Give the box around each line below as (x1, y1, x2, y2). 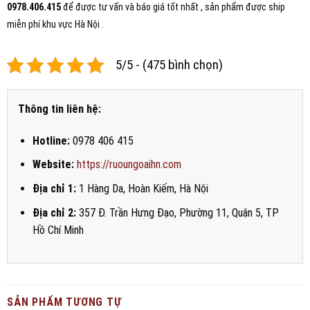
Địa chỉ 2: (32, 206, 76, 219)
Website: (32, 158, 74, 172)
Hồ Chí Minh (32, 223, 84, 237)
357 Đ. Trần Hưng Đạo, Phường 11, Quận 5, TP (75, 206, 279, 219)
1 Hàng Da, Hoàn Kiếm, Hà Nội (75, 181, 208, 195)
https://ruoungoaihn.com (76, 158, 181, 172)
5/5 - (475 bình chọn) (116, 56, 223, 73)
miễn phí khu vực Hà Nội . (7, 18, 104, 30)
